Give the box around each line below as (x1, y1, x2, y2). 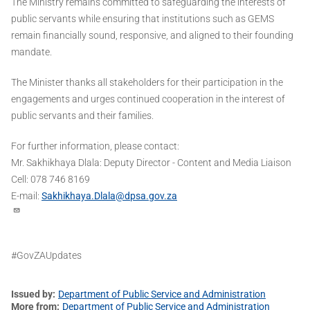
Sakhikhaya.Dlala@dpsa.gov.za (42, 190, 177, 202)
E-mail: (11, 190, 42, 202)
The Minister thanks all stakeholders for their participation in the (11, 77, 283, 89)
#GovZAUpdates (11, 250, 82, 262)
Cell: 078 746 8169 (11, 174, 90, 185)
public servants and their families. (11, 110, 154, 122)
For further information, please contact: (11, 140, 179, 152)
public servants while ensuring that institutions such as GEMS (11, 13, 274, 25)
